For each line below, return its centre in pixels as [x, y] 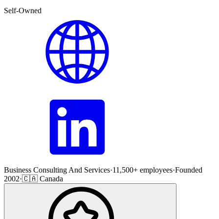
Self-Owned [23, 10]
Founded [189, 170]
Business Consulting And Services [57, 170]
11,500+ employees [142, 170]
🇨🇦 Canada [43, 178]
